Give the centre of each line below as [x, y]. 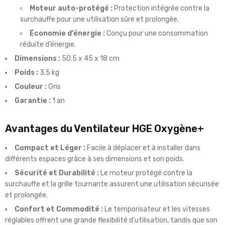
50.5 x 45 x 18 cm [90, 59]
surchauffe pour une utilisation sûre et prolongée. [99, 20]
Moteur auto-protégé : [71, 9]
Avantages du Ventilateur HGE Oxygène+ [104, 129]
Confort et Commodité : [59, 209]
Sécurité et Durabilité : [57, 173]
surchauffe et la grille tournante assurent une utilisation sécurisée [112, 184]
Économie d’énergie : [67, 34]
